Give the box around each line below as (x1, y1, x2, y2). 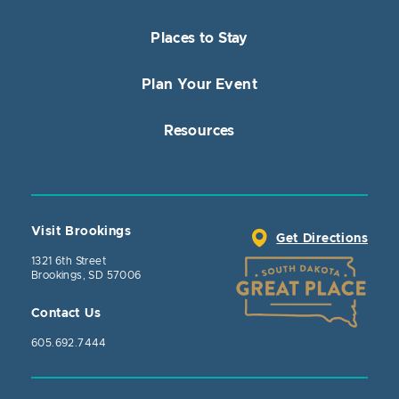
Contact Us (31, 306, 101, 320)
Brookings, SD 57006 (31, 269, 142, 281)
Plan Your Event (142, 77, 257, 92)
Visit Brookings (31, 224, 131, 238)
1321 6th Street (31, 255, 106, 266)
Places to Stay (151, 30, 248, 45)
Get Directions (276, 232, 368, 245)
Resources (164, 123, 235, 138)
